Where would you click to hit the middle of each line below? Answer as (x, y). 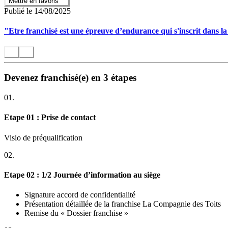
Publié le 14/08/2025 (37, 11)
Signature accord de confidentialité (80, 195)
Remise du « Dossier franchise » (76, 213)
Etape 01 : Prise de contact (50, 118)
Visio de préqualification (43, 137)
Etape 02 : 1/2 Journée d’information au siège (82, 175)
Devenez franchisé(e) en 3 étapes (70, 78)
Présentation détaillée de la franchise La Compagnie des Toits (123, 204)
